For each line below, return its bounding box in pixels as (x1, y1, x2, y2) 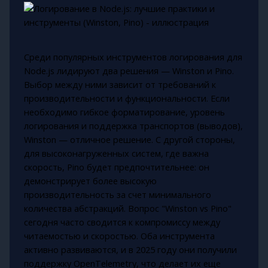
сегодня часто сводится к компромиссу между (23, 216, 220, 229)
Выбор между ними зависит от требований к (23, 78, 216, 91)
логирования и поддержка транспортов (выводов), (23, 120, 243, 132)
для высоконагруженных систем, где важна (23, 147, 209, 160)
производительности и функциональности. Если (23, 92, 230, 105)
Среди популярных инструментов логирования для (23, 51, 242, 63)
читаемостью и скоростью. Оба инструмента (23, 230, 215, 242)
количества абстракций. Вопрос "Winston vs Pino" (23, 202, 232, 215)
